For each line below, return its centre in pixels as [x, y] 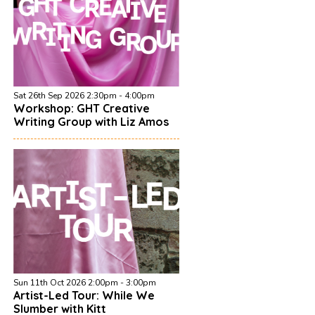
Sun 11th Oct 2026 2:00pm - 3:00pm [84, 282]
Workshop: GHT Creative [81, 108]
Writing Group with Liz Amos [91, 121]
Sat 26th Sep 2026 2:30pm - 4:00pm [84, 95]
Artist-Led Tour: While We [84, 295]
